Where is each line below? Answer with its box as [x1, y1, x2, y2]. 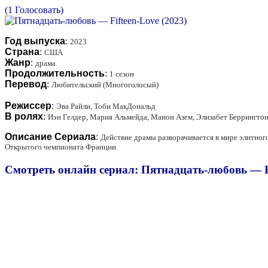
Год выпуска [5, 35, 65, 46]
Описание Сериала [5, 131, 96, 142]
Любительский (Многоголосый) [51, 80, 159, 89]
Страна [5, 46, 39, 57]
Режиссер [5, 100, 51, 111]
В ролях [5, 111, 43, 121]
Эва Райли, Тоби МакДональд [56, 101, 156, 111]
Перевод [5, 78, 47, 89]
